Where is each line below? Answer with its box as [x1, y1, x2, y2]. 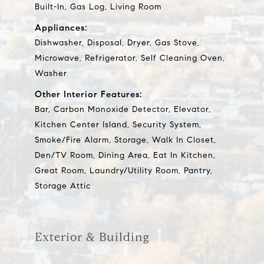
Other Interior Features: [35, 88, 142, 100]
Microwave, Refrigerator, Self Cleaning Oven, [35, 52, 225, 63]
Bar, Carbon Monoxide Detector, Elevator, [35, 104, 211, 114]
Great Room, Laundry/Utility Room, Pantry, [35, 165, 213, 176]
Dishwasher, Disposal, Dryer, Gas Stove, [35, 37, 200, 48]
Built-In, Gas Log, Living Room [35, 1, 161, 12]
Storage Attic [35, 180, 91, 191]
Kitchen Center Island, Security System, [35, 119, 202, 130]
